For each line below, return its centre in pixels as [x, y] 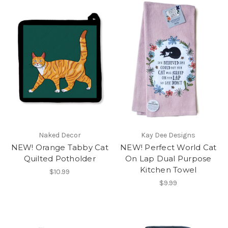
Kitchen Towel [168, 170]
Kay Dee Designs [168, 135]
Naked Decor [60, 135]
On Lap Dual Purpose [168, 159]
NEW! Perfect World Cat [168, 148]
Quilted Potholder [60, 159]
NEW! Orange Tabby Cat [60, 148]
